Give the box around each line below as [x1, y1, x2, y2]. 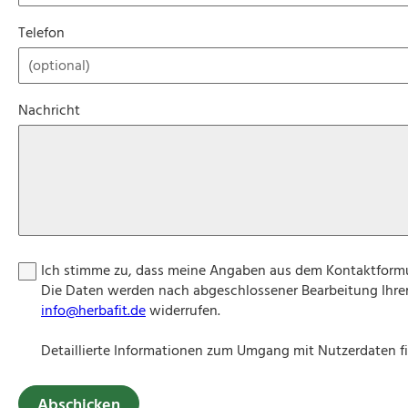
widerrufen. [146, 299, 220, 322]
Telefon [18, 21, 65, 45]
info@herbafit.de [41, 299, 146, 322]
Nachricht [18, 98, 80, 122]
